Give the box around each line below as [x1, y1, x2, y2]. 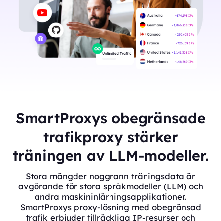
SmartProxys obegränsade [15, 109, 206, 127]
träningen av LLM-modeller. [12, 147, 209, 165]
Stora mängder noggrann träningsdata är [26, 171, 195, 182]
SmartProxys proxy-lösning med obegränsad [20, 202, 201, 213]
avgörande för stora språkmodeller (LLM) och [18, 181, 203, 192]
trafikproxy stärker [43, 128, 178, 146]
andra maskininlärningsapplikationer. [35, 191, 186, 202]
